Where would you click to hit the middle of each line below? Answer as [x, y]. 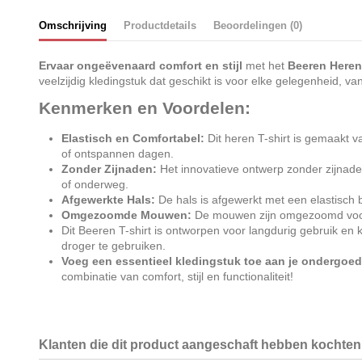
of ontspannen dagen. [117, 154]
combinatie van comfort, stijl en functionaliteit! [177, 277]
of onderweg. [95, 185]
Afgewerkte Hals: [108, 200]
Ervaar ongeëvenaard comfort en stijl [140, 65]
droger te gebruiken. [113, 246]
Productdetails [160, 26]
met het [265, 65]
